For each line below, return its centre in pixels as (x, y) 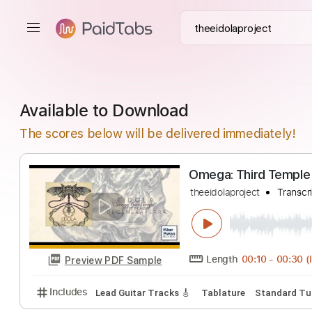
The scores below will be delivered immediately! (158, 133)
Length (247, 287)
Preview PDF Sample (126, 289)
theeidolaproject (250, 214)
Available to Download (104, 109)
